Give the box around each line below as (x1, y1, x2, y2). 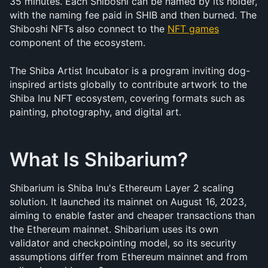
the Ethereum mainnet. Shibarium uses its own (10, 223, 218, 235)
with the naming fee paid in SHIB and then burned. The (10, 9, 257, 21)
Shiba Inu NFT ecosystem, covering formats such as (10, 92, 245, 104)
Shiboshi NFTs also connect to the (10, 23, 167, 35)
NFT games (167, 23, 219, 35)
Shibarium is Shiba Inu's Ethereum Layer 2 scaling (10, 182, 234, 194)
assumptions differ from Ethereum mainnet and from (10, 251, 248, 263)
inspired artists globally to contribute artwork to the (10, 78, 247, 90)
